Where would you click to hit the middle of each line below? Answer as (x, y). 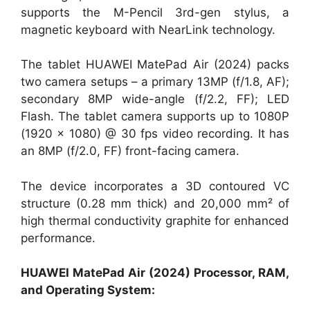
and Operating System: (88, 290)
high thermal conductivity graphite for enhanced (155, 220)
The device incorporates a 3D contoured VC (155, 186)
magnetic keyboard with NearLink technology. (148, 29)
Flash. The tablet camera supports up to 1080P (155, 117)
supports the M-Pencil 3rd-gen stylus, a (155, 12)
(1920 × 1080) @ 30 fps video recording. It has (155, 134)
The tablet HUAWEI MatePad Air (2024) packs (155, 65)
